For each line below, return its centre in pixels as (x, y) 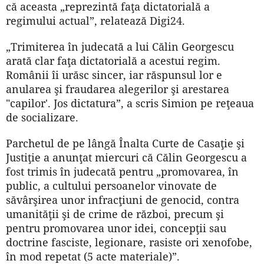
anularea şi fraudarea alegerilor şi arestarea (118, 89)
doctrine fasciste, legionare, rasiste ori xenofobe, (129, 242)
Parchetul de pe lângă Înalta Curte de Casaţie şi (125, 143)
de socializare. (42, 118)
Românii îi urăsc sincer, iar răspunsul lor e (114, 75)
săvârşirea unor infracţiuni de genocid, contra (123, 200)
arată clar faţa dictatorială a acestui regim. (113, 61)
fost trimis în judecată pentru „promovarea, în (122, 172)
